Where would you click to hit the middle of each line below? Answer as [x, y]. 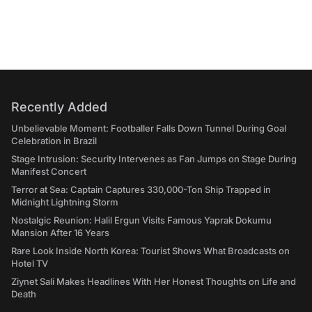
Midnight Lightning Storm [65, 202]
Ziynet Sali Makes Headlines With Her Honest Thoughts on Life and [154, 281]
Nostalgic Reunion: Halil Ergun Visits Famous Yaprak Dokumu [141, 220]
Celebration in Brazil [54, 141]
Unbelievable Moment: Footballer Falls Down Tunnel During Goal [149, 128]
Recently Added [59, 107]
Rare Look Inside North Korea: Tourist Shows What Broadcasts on [150, 251]
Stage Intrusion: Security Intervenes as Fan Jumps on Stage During [154, 159]
